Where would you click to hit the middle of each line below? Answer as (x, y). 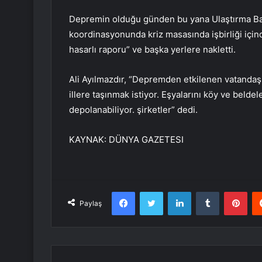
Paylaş (91, 204)
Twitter (175, 192)
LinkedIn (206, 192)
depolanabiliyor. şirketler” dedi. (133, 110)
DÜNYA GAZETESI (146, 140)
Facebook (152, 192)
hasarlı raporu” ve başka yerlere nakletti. (152, 50)
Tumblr (231, 192)
